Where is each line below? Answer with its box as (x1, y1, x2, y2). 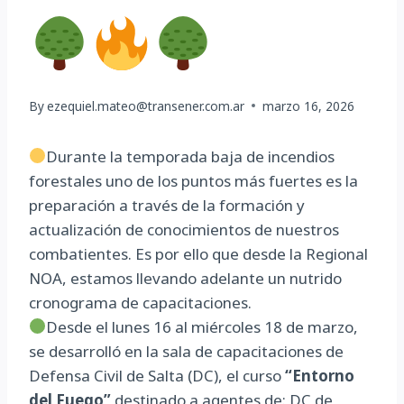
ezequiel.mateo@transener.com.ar (47, 96, 245, 115)
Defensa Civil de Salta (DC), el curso (29, 364, 285, 386)
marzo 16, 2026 (262, 96, 355, 115)
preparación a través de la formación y (29, 194, 305, 216)
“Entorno (285, 364, 354, 386)
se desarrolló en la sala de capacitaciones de (29, 340, 344, 362)
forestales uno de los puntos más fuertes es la (29, 170, 358, 191)
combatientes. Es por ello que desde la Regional (29, 243, 368, 264)
